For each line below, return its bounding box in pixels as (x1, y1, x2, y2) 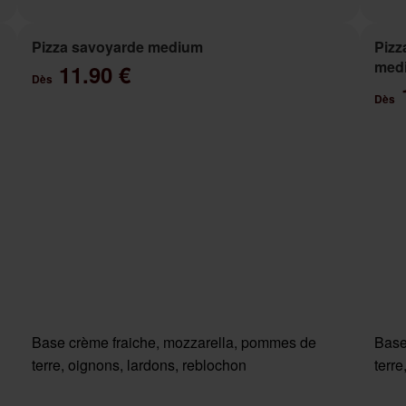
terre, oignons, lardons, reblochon (31, 354, 246, 376)
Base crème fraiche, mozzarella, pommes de (31, 332, 316, 353)
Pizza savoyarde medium (31, 36, 203, 57)
